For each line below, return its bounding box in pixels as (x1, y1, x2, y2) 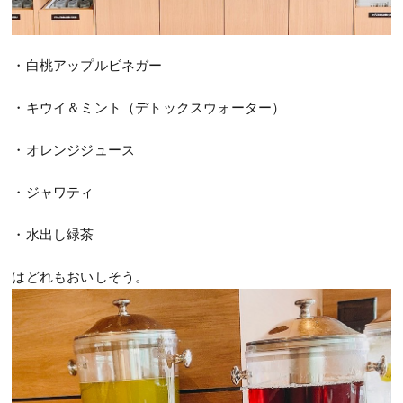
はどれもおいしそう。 (12, 267, 149, 284)
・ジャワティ (12, 183, 94, 200)
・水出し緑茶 (12, 225, 94, 242)
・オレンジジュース (12, 140, 136, 157)
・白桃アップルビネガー (12, 56, 163, 73)
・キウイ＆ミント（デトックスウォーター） (12, 98, 286, 115)
